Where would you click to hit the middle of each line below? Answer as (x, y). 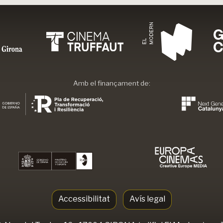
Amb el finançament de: (111, 83)
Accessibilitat (84, 199)
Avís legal (147, 199)
